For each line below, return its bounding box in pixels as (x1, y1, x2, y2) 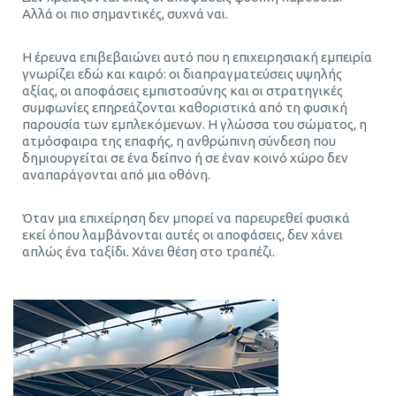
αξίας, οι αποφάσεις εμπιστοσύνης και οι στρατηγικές (22, 82, 343, 98)
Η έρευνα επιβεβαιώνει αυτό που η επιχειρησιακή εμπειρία (22, 49, 372, 65)
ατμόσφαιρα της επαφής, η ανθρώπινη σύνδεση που (22, 133, 336, 148)
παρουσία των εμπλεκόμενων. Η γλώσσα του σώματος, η (22, 116, 367, 132)
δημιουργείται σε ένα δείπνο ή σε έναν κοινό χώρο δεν (22, 149, 348, 165)
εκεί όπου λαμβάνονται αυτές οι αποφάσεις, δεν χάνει (22, 226, 343, 242)
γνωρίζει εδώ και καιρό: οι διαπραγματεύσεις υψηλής (22, 65, 342, 81)
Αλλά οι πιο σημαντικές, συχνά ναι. (22, 5, 228, 21)
